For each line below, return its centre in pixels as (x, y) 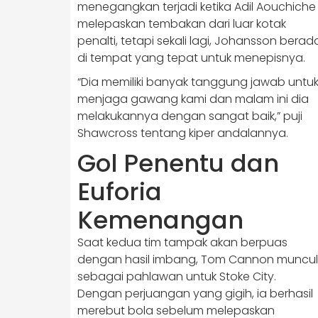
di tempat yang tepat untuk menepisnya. (191, 58)
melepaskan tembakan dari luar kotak (182, 24)
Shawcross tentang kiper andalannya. (183, 133)
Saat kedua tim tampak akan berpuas (182, 242)
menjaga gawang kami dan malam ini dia (193, 99)
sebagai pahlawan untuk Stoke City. (177, 276)
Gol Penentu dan (178, 163)
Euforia (120, 192)
